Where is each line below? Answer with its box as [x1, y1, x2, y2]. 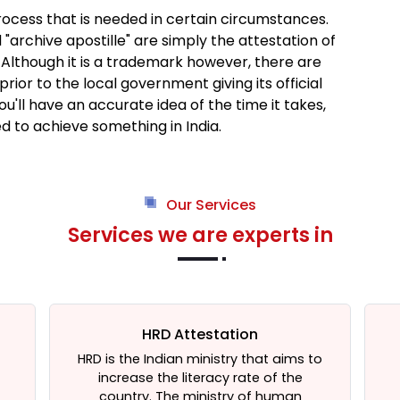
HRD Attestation [142, 324, 258, 345]
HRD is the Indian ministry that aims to [78, 350, 322, 368]
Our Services [165, 195, 256, 215]
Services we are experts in [67, 221, 333, 249]
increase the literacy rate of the [97, 369, 303, 387]
